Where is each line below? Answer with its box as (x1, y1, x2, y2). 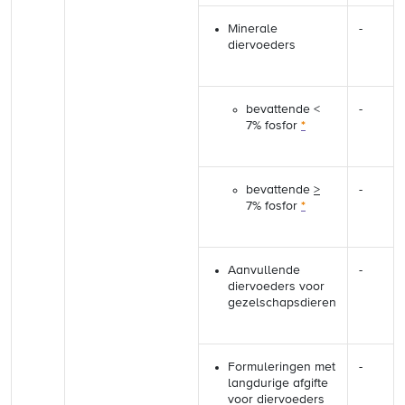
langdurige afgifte (228, 377, 328, 390)
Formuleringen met (228, 361, 335, 373)
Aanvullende (228, 264, 300, 277)
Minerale (228, 23, 278, 35)
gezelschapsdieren (228, 297, 336, 309)
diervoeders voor (228, 280, 325, 293)
